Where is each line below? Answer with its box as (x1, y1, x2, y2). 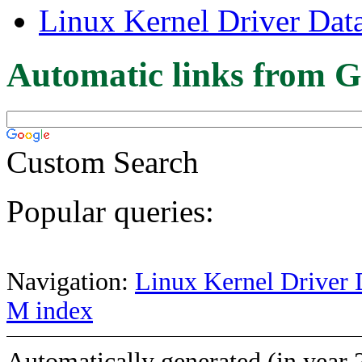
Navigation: (6, 267, 135, 296)
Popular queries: (6, 193, 214, 229)
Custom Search (6, 144, 199, 179)
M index (6, 296, 93, 325)
